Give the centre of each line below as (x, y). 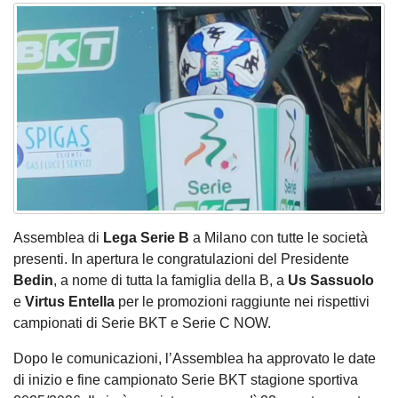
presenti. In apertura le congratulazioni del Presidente (181, 259)
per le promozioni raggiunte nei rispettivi (242, 301)
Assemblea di (58, 237)
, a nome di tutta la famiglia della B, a (171, 280)
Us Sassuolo (331, 280)
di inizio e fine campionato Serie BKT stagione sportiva (186, 379)
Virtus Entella (70, 301)
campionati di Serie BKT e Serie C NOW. (142, 322)
